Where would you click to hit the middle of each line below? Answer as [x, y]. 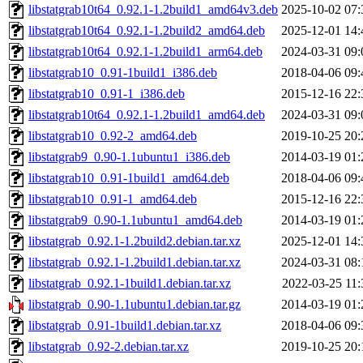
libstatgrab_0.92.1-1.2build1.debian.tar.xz [135, 263]
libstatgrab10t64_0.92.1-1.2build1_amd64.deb [147, 115]
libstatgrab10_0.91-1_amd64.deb [113, 199]
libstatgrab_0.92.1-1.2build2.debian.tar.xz [135, 241]
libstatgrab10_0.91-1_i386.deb [107, 94]
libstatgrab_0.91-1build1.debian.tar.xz [125, 326]
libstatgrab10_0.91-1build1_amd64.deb [129, 178]
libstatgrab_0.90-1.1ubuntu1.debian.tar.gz [135, 305]
